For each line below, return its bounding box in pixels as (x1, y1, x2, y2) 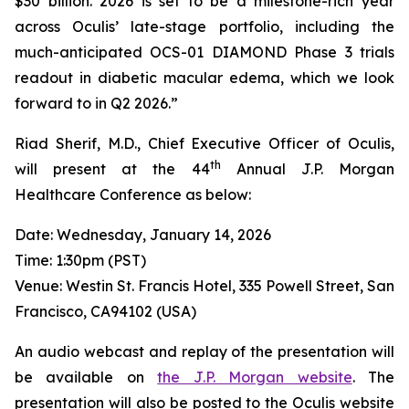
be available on (15, 368, 158, 386)
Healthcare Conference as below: (15, 185, 251, 204)
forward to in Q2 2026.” (15, 94, 178, 112)
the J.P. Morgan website (157, 368, 352, 386)
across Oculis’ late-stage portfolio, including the (15, 17, 394, 36)
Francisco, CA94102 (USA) (15, 302, 196, 320)
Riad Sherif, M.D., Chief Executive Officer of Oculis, (15, 134, 394, 152)
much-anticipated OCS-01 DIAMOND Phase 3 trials (15, 43, 394, 61)
